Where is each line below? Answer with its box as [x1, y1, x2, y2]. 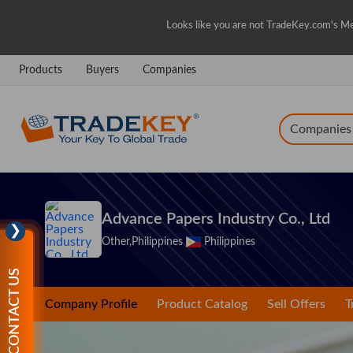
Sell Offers [267, 297, 325, 310]
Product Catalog [157, 297, 247, 310]
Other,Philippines [102, 236, 186, 248]
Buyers [86, 65, 119, 76]
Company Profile [45, 297, 137, 310]
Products [19, 65, 62, 76]
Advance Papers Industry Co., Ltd [102, 211, 330, 228]
